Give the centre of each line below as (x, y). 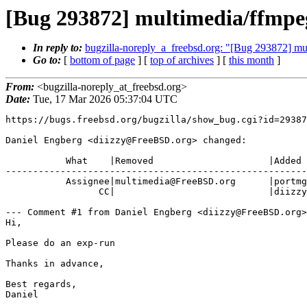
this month (251, 60)
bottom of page (102, 60)
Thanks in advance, (55, 264)
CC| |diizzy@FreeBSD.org (52, 192)
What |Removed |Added (36, 161)
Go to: (48, 60)
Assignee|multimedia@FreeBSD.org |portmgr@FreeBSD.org (36, 182)
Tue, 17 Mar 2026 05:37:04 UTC (104, 99)
